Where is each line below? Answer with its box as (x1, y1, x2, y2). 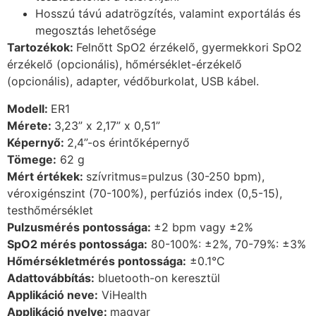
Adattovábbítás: (7, 270, 95, 285)
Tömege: (7, 152, 56, 166)
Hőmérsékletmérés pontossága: (7, 253, 186, 268)
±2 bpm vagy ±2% (154, 219, 253, 234)
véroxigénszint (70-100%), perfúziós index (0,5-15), (7, 186, 286, 200)
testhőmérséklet (7, 202, 93, 217)
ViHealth (98, 287, 147, 302)
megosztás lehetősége (35, 23, 156, 38)
